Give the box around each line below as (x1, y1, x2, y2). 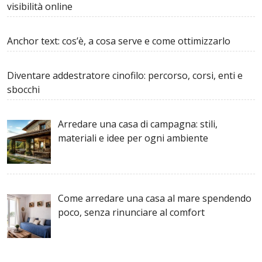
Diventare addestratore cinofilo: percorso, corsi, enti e (7, 69, 243, 82)
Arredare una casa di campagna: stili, (58, 118, 218, 131)
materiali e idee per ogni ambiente (58, 132, 208, 145)
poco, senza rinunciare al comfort (58, 206, 205, 219)
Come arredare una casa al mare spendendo (58, 192, 251, 205)
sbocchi (7, 83, 40, 96)
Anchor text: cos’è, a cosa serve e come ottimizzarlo (7, 35, 230, 48)
